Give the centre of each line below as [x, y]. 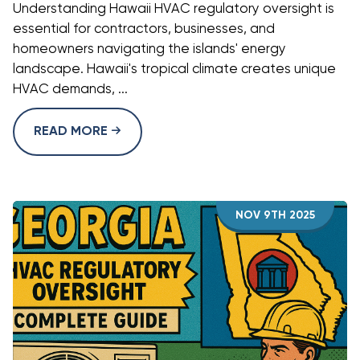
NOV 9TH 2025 [275, 215]
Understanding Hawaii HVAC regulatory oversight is [174, 9]
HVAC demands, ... [70, 89]
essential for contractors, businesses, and [144, 29]
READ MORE [72, 131]
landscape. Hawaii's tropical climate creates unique [174, 69]
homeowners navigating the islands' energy [149, 49]
